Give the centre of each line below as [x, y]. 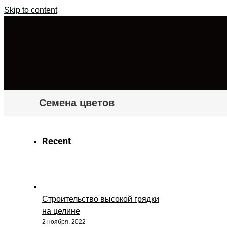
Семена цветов [77, 103]
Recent [56, 141]
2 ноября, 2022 [64, 222]
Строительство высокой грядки [101, 199]
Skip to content [31, 10]
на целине [61, 211]
